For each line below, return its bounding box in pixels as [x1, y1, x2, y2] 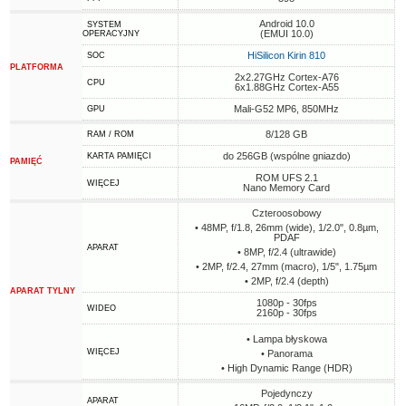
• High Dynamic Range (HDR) [220, 362, 353, 373]
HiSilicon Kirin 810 [247, 50, 326, 61]
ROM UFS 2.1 [255, 172, 318, 183]
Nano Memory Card [243, 182, 331, 193]
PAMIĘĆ [10, 157, 43, 166]
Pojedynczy [260, 388, 313, 399]
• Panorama [260, 348, 313, 359]
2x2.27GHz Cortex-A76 [234, 72, 339, 82]
